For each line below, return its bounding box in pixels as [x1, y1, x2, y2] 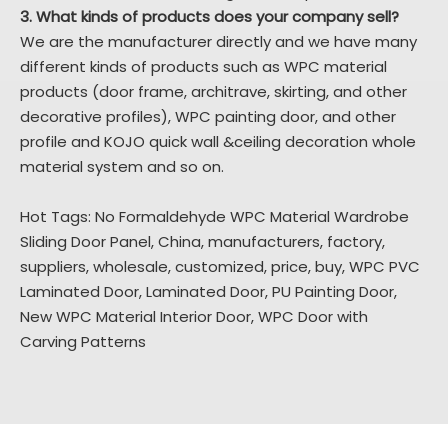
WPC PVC [349, 256, 420, 277]
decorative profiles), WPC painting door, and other [20, 106, 396, 127]
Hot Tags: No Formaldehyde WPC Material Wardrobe [20, 206, 409, 227]
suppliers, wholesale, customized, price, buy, [20, 256, 349, 277]
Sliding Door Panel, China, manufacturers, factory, [20, 231, 385, 252]
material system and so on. [20, 156, 224, 177]
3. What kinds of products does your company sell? [20, 6, 399, 27]
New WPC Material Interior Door [20, 306, 251, 327]
